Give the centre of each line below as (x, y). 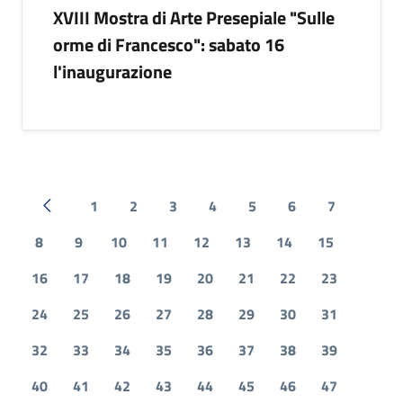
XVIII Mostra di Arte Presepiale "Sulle (194, 17)
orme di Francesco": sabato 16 (169, 44)
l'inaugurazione (112, 71)
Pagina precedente (103, 215)
